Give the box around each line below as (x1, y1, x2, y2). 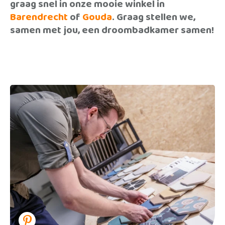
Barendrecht (10, 9, 68, 25)
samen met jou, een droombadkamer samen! (10, 22, 214, 38)
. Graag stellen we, (112, 9, 195, 25)
